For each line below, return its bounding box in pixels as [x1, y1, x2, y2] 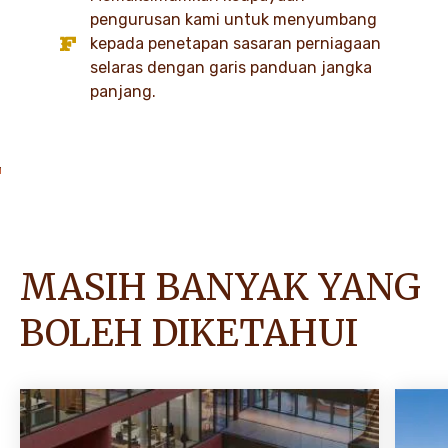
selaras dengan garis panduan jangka [90, 57, 373, 77]
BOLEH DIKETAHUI [20, 310, 358, 356]
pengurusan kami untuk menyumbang [90, 9, 378, 29]
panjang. [90, 81, 157, 101]
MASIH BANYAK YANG [20, 264, 421, 310]
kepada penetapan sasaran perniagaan [90, 33, 382, 53]
